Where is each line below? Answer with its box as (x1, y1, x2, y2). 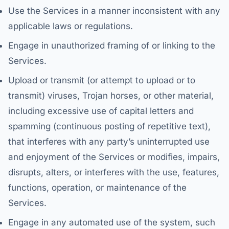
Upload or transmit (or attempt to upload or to (8, 75, 195, 85)
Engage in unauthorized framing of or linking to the (8, 40, 215, 51)
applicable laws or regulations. (8, 21, 133, 31)
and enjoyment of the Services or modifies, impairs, (8, 152, 220, 162)
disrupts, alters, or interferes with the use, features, (8, 167, 219, 177)
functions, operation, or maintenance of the (8, 182, 187, 193)
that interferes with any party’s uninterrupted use (8, 136, 210, 147)
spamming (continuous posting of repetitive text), (8, 121, 211, 131)
